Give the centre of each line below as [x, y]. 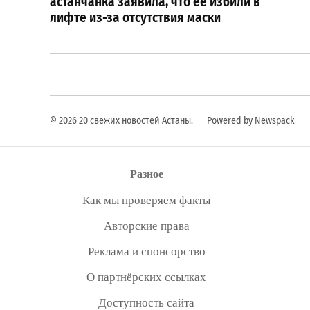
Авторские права [146, 225]
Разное [146, 174]
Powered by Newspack [251, 121]
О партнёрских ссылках [146, 276]
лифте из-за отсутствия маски [135, 17]
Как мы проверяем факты [146, 200]
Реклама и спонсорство [146, 251]
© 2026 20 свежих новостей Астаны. [121, 121]
